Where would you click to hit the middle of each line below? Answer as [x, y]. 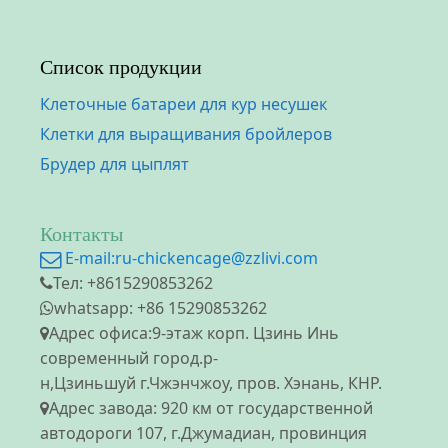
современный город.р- [129, 358]
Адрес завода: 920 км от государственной [211, 408]
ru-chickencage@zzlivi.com [216, 258]
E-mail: [88, 258]
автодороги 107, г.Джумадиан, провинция [203, 433]
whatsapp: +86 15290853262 [160, 308]
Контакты [81, 234]
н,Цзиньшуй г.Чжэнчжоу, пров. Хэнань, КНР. [211, 383]
